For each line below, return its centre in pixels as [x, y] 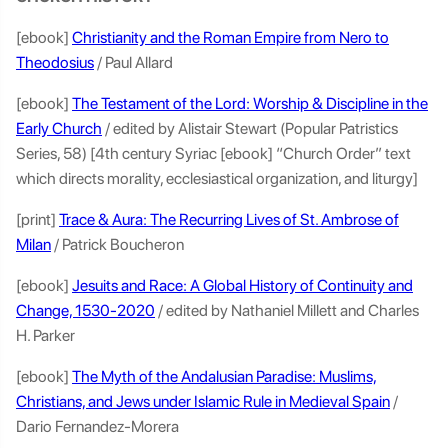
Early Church [59, 128]
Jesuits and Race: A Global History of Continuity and [242, 285]
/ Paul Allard [135, 62]
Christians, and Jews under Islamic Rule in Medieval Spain [203, 401]
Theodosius [55, 62]
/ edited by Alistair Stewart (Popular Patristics [250, 128]
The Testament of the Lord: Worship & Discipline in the [250, 103]
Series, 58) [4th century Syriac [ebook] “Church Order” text [213, 153]
